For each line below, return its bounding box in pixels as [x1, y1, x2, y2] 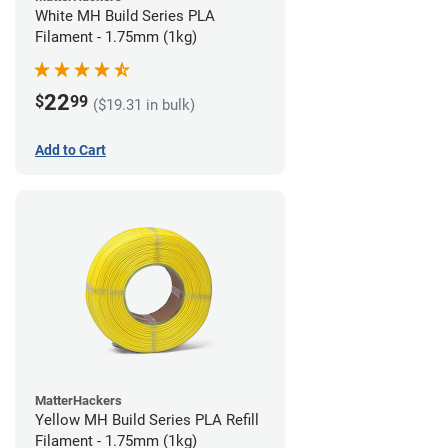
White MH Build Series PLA [35, 6, 215, 25]
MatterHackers [35, 392, 122, 408]
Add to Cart [35, 141, 106, 158]
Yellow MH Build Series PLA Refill [35, 410, 259, 429]
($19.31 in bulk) [93, 96, 195, 115]
